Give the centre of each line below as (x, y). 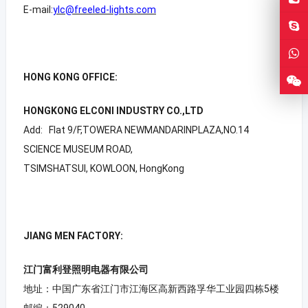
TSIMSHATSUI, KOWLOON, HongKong (103, 168)
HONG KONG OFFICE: (70, 77)
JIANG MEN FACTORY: (73, 235)
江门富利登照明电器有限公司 (86, 269)
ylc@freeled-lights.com (104, 9)
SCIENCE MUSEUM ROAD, (78, 149)
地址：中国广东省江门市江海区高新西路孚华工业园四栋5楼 (151, 288)
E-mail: (38, 9)
